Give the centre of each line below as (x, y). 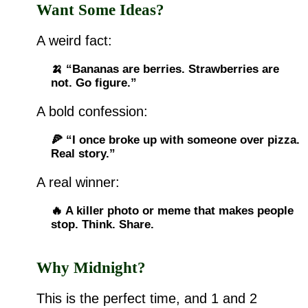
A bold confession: (92, 112)
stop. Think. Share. (103, 225)
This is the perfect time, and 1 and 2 (146, 299)
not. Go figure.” (94, 83)
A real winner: (78, 183)
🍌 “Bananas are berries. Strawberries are (165, 69)
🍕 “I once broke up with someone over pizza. (176, 140)
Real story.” (84, 154)
